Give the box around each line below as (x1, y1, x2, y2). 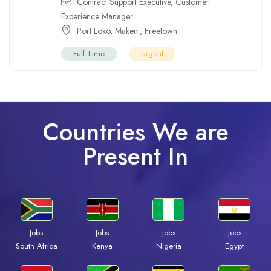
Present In (83, 138, 188, 174)
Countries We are (42, 114, 229, 149)
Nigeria (155, 240, 181, 252)
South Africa (15, 240, 57, 252)
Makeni (115, 24, 140, 37)
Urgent (141, 47, 163, 59)
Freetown (145, 24, 177, 37)
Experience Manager (61, 10, 133, 22)
